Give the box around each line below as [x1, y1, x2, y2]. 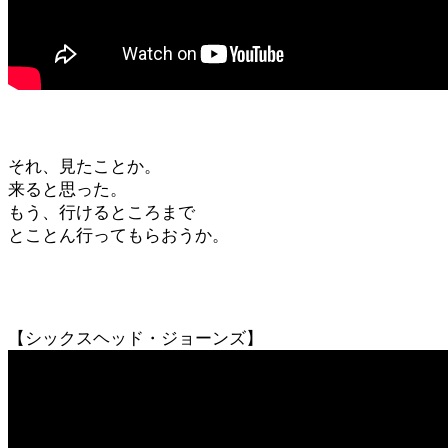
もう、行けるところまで [8, 203, 195, 222]
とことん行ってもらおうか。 [8, 226, 229, 245]
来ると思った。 [8, 180, 127, 199]
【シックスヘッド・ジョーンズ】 [8, 329, 263, 348]
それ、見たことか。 [8, 157, 161, 176]
